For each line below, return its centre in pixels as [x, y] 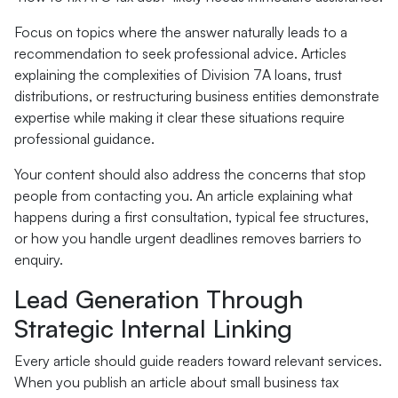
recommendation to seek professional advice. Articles [180, 53]
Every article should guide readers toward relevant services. [198, 361]
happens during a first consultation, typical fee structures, [191, 217]
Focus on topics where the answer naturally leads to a [181, 32]
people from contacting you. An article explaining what [183, 195]
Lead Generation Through [159, 299]
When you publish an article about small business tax [176, 382]
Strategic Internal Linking [153, 328]
